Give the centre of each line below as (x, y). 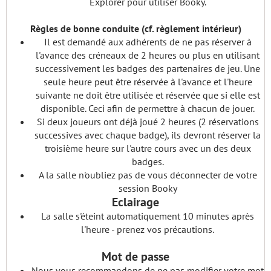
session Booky (148, 188)
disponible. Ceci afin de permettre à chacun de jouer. (148, 108)
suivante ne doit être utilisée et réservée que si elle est (148, 95)
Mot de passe (135, 256)
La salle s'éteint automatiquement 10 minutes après (148, 216)
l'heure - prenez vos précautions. (148, 229)
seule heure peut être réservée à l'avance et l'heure (148, 82)
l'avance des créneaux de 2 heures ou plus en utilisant (148, 55)
